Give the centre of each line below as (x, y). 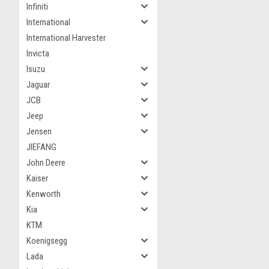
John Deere (46, 163)
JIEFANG (41, 147)
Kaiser (37, 178)
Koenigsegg (47, 241)
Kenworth (44, 194)
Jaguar (38, 85)
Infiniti (37, 7)
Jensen (39, 131)
